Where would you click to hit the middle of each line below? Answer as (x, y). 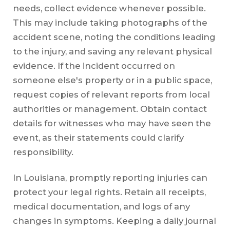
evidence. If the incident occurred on (94, 65)
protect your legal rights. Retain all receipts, (109, 192)
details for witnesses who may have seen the (112, 123)
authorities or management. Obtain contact (110, 109)
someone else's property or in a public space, (112, 80)
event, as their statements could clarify (98, 137)
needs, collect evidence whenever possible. (109, 8)
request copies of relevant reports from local (111, 94)
